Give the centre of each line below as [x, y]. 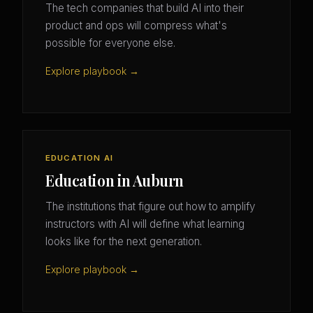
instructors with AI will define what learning [145, 224]
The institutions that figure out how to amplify [150, 207]
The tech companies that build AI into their [145, 8]
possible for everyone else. [110, 43]
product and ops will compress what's [136, 26]
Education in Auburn [115, 181]
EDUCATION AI [79, 158]
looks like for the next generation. [124, 242]
